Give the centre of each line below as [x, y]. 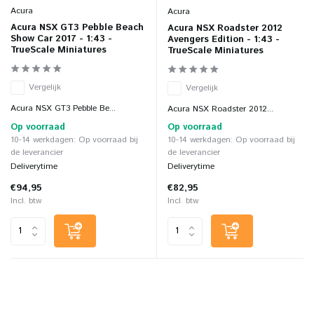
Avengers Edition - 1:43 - [224, 40]
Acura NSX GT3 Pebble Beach [77, 28]
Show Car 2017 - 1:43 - [61, 39]
